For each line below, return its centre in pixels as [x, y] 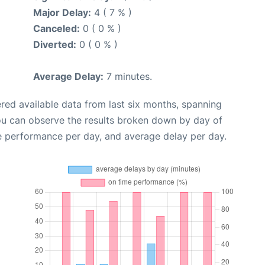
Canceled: [56, 29]
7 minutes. [128, 77]
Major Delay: [62, 13]
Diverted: [55, 45]
